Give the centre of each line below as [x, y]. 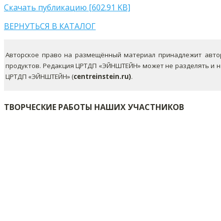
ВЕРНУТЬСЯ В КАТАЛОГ [50, 26]
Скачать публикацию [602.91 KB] [67, 8]
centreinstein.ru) [102, 77]
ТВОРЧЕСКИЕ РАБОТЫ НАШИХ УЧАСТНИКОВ [94, 107]
